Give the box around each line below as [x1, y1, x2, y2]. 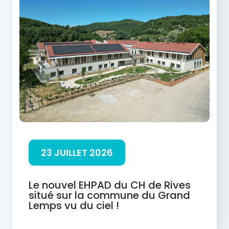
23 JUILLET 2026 [41, 146, 113, 159]
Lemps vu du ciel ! [29, 198, 119, 213]
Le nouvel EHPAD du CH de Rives [29, 177, 191, 192]
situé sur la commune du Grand [29, 188, 190, 202]
